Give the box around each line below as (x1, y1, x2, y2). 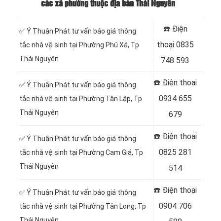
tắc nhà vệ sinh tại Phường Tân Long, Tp (19, 202, 146, 211)
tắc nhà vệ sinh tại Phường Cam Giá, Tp (19, 148, 143, 157)
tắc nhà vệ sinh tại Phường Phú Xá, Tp (19, 41, 139, 49)
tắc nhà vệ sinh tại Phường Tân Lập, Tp (19, 95, 142, 103)
